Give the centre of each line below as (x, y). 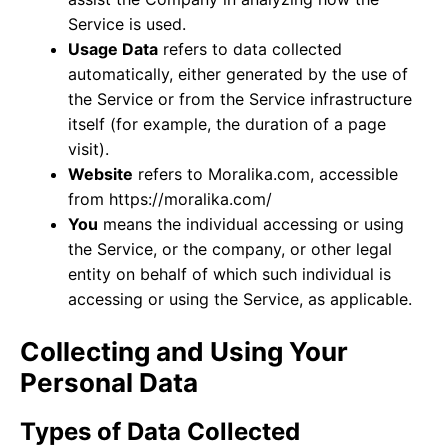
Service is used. (127, 23)
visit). (88, 148)
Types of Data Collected (160, 431)
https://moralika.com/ (190, 198)
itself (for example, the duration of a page (227, 123)
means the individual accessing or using (251, 223)
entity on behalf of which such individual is (229, 273)
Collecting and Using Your (184, 351)
